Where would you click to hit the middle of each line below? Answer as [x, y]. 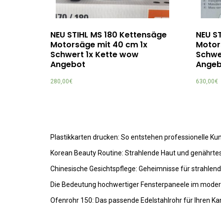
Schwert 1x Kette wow [94, 54]
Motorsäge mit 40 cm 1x [99, 44]
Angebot [68, 64]
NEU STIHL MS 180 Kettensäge [109, 35]
